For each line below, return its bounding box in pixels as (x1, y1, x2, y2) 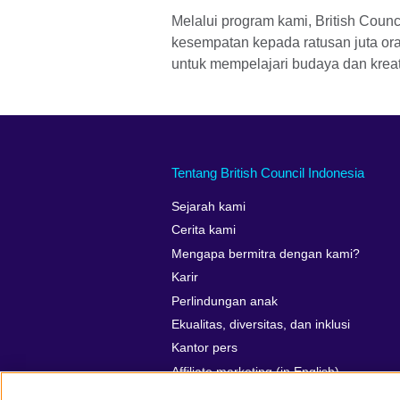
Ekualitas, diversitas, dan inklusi (171, 317, 350, 331)
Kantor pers (171, 341, 237, 355)
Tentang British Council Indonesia (171, 165, 364, 181)
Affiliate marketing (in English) (171, 364, 339, 379)
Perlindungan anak (171, 294, 278, 308)
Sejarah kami (171, 200, 246, 214)
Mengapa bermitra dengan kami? (171, 246, 360, 261)
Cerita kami (171, 223, 236, 237)
